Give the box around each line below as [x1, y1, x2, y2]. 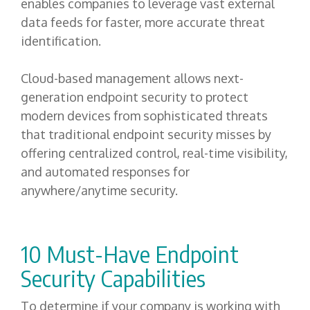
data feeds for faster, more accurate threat [21, 15, 265, 30]
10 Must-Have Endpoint [21, 240, 239, 268]
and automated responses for [21, 164, 190, 180]
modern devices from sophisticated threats [21, 108, 268, 124]
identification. [21, 33, 104, 49]
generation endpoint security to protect [21, 89, 248, 105]
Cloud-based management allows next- [21, 71, 244, 86]
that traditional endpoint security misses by [21, 127, 271, 143]
